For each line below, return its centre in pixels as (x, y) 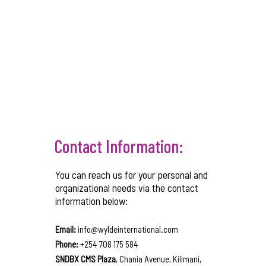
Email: (66, 229)
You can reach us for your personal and (132, 175)
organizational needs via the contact (127, 188)
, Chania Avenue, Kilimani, (159, 259)
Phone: (67, 244)
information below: (92, 201)
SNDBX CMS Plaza (85, 259)
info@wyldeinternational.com (128, 229)
